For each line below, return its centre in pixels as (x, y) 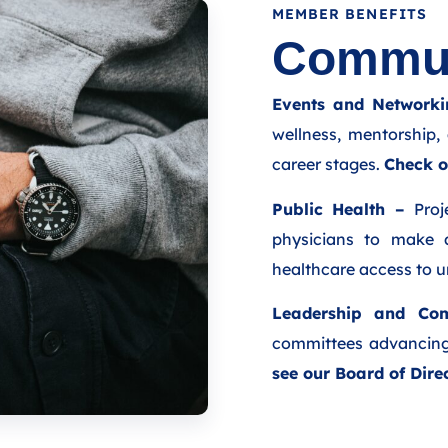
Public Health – (338, 208)
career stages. (327, 164)
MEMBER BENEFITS (349, 14)
